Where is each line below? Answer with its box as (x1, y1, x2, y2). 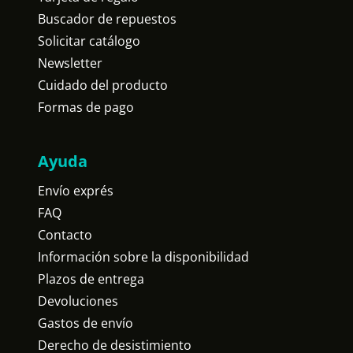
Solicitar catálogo (38, 32, 140, 50)
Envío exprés (38, 182, 113, 199)
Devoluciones (38, 292, 118, 310)
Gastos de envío (38, 314, 133, 332)
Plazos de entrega (38, 270, 144, 288)
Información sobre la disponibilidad (38, 248, 249, 266)
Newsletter (38, 54, 102, 72)
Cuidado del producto (38, 76, 168, 94)
